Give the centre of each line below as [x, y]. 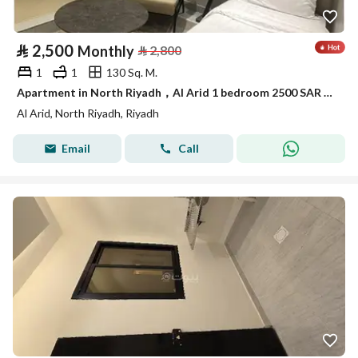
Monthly [106, 51]
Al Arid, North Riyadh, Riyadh [88, 113]
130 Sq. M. [132, 72]
